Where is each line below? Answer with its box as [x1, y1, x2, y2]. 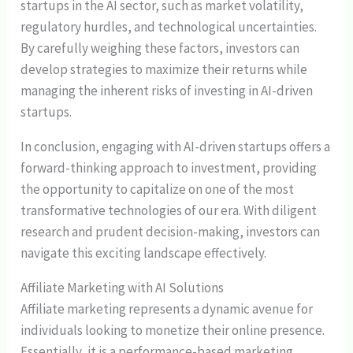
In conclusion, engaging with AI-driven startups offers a [20, 138, 331, 156]
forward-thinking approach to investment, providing [20, 159, 318, 177]
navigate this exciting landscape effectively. [20, 244, 267, 262]
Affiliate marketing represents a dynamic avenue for [20, 300, 314, 318]
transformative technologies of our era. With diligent [20, 202, 318, 220]
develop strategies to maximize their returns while [20, 61, 308, 79]
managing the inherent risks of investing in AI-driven [20, 82, 314, 100]
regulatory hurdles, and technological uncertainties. [20, 18, 318, 36]
